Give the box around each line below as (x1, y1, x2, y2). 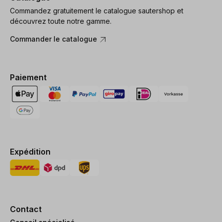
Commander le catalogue (10, 35, 99, 44)
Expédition (10, 146, 51, 157)
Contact (10, 204, 42, 215)
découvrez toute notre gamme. (10, 17, 111, 26)
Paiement (10, 72, 47, 83)
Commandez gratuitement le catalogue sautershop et (10, 6, 183, 15)
